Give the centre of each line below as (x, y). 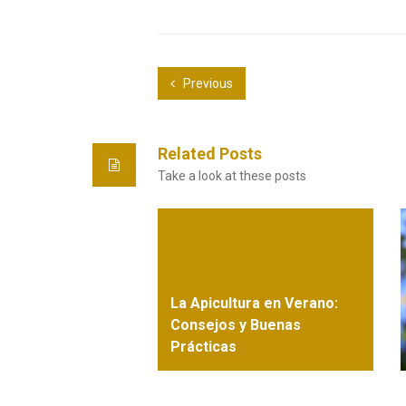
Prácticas (203, 346)
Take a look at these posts (232, 176)
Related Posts (210, 154)
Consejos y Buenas (236, 324)
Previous (207, 83)
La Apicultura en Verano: (254, 303)
